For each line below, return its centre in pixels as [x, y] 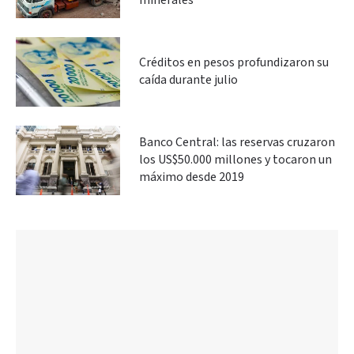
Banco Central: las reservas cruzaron [237, 142]
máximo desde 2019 [192, 177]
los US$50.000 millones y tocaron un [235, 160]
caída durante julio [188, 80]
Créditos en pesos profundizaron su [234, 62]
